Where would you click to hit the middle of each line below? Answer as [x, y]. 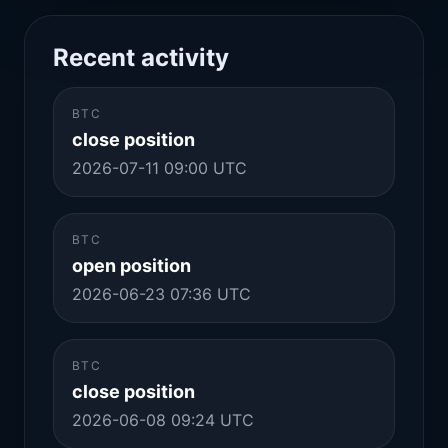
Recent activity [141, 57]
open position [131, 265]
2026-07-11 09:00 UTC [159, 168]
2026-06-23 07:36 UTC [161, 294]
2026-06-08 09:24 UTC [163, 420]
